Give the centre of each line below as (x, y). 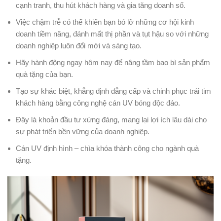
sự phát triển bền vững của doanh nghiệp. (83, 131)
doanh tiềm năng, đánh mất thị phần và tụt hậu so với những (112, 34)
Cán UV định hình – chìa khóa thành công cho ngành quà (107, 148)
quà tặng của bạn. (44, 74)
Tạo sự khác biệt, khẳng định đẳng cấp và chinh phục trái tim (113, 91)
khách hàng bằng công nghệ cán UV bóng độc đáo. (98, 103)
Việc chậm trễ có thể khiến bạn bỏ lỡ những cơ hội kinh (105, 22)
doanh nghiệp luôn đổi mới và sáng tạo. (79, 45)
